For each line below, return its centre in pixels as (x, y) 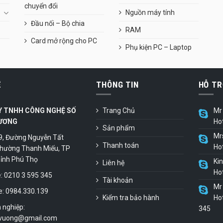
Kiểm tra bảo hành (131, 198)
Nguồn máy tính (150, 13)
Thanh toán (121, 146)
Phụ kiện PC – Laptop (159, 48)
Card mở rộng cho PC (64, 41)
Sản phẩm (119, 128)
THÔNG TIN (118, 85)
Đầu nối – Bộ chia (58, 24)
